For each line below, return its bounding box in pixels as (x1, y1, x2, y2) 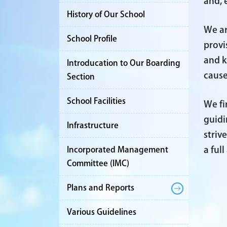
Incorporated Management (67, 145, 168, 154)
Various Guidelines (67, 208, 136, 216)
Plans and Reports (67, 183, 134, 192)
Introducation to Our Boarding (67, 59, 180, 67)
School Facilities (67, 97, 126, 105)
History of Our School (67, 10, 145, 18)
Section (67, 72, 95, 81)
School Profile (67, 34, 117, 43)
